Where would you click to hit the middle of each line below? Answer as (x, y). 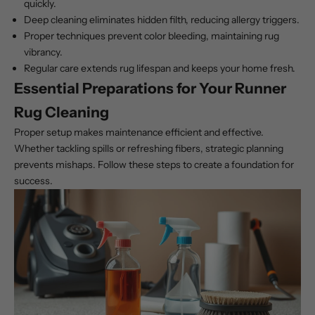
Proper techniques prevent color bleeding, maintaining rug (152, 36)
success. (33, 181)
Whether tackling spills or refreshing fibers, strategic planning (149, 149)
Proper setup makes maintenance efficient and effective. (139, 133)
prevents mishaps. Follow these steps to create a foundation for (154, 165)
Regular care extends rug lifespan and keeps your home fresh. (160, 69)
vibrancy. (43, 52)
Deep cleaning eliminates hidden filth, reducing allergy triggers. (162, 20)
